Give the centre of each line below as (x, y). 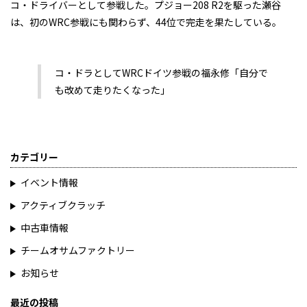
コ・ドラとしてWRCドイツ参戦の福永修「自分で (161, 73)
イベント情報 (49, 182)
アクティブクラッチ (63, 205)
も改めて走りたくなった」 (112, 90)
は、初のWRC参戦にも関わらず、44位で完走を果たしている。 (146, 22)
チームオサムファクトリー (78, 250)
